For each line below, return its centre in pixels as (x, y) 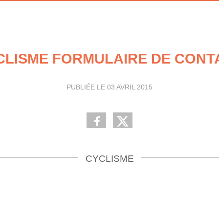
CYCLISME (109, 159)
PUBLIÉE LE (87, 87)
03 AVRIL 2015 (130, 87)
